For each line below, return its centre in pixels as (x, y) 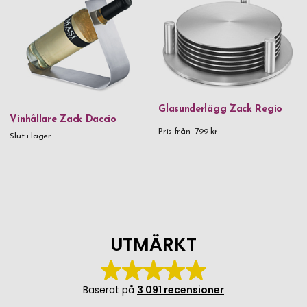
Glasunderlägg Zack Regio (220, 110)
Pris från (174, 131)
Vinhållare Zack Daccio (63, 119)
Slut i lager (30, 136)
